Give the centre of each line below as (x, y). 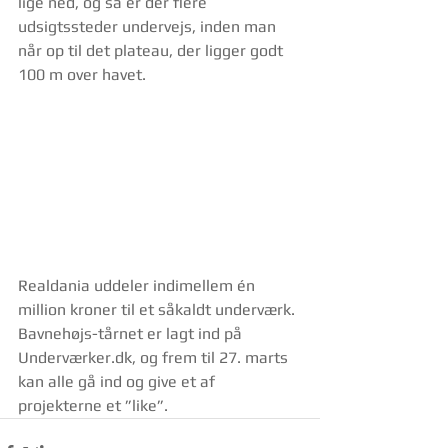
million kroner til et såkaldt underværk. (158, 310)
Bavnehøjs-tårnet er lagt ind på (132, 334)
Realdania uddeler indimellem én (138, 286)
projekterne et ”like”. (93, 406)
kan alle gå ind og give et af (118, 382)
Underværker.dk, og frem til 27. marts (155, 358)
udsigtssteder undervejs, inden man (149, 26)
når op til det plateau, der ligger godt (152, 50)
